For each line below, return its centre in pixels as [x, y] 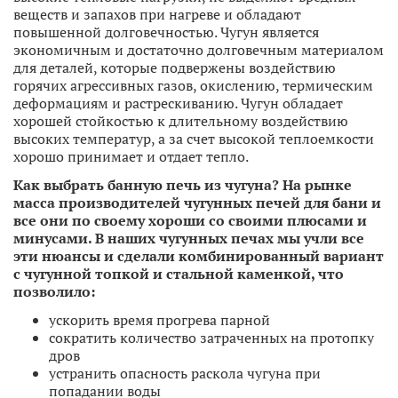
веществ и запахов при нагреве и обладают [157, 14]
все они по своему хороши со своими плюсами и [190, 220]
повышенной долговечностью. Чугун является [166, 32]
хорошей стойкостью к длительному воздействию [181, 120]
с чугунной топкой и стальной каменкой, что [179, 273]
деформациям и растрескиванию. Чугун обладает [178, 103]
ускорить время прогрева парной [159, 319]
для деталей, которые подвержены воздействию [175, 67]
